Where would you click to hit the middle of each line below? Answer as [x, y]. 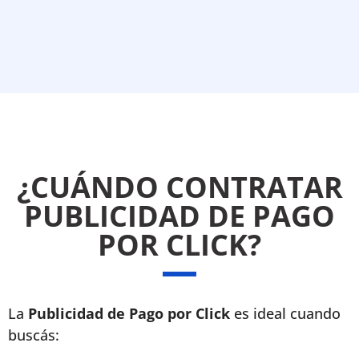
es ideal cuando [285, 313]
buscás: [34, 335]
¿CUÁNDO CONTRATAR [179, 187]
